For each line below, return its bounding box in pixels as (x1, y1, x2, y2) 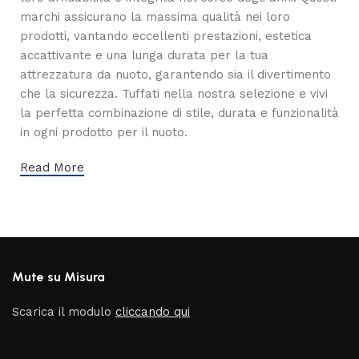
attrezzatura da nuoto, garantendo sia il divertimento (20, 67, 331, 82)
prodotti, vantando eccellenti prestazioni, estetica (20, 29, 312, 43)
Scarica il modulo (12, 304, 116, 319)
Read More (20, 160, 84, 175)
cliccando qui (115, 304, 191, 319)
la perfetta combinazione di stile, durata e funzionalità (20, 106, 339, 120)
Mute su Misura (12, 268, 106, 284)
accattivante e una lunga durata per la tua (20, 48, 268, 63)
